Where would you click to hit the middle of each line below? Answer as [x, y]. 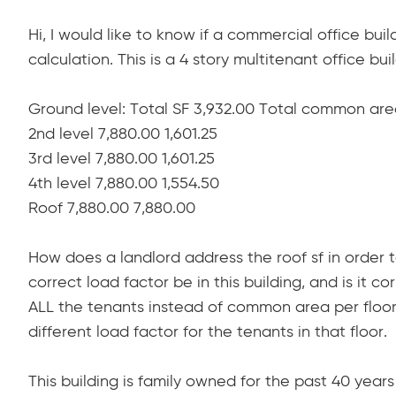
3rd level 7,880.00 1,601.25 [122, 160]
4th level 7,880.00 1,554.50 [124, 184]
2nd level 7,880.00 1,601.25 [123, 135]
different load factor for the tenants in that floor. [208, 333]
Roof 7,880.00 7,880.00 [112, 209]
